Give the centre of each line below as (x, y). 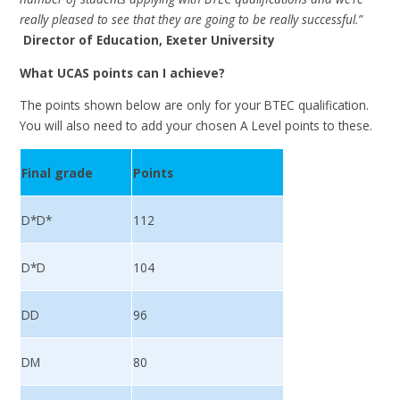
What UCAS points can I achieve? (125, 72)
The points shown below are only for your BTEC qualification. (195, 105)
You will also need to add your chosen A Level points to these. (196, 126)
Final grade (58, 172)
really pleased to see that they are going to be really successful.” (193, 20)
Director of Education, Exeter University (150, 40)
